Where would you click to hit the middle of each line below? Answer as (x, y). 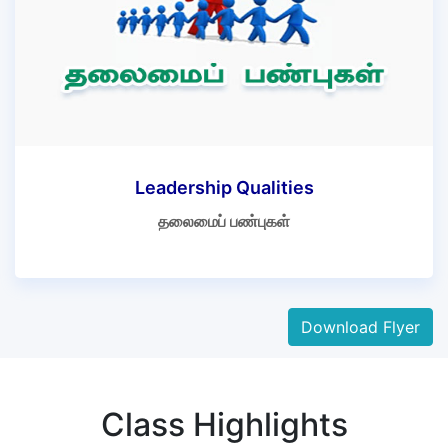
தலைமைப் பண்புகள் (224, 221)
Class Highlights (224, 424)
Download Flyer (360, 327)
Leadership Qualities (224, 187)
